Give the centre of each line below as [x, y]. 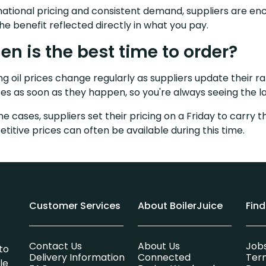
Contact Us [56, 246]
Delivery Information [77, 258]
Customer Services [75, 206]
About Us [159, 246]
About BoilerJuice [180, 206]
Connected [164, 258]
